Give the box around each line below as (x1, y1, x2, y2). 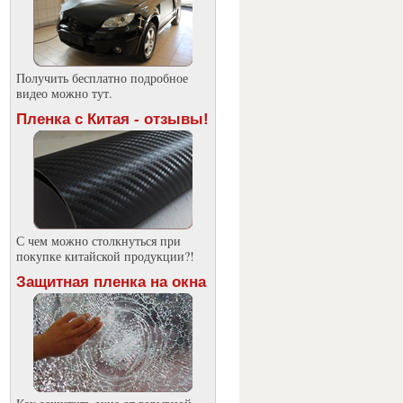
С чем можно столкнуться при (15, 232, 181, 249)
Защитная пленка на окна (15, 273, 206, 291)
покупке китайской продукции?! (15, 247, 194, 264)
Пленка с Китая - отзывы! (15, 111, 209, 128)
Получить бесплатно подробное (15, 69, 188, 86)
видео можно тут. (15, 85, 112, 102)
